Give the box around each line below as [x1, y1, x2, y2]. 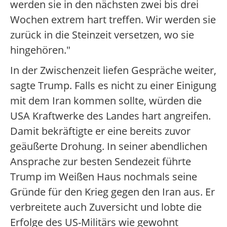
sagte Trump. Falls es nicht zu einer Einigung [10, 79, 216, 92]
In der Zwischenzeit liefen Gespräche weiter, [10, 63, 216, 77]
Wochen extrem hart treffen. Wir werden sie [10, 13, 216, 26]
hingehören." [10, 43, 70, 57]
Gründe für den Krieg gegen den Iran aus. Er [10, 185, 215, 199]
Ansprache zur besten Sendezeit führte [10, 155, 191, 168]
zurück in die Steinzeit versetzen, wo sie [10, 28, 194, 42]
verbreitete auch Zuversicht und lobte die [10, 200, 202, 214]
